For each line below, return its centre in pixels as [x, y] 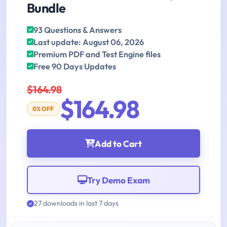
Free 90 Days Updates [75, 67]
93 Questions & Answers [78, 30]
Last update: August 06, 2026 [89, 42]
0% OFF [43, 109]
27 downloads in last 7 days [76, 203]
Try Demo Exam [118, 180]
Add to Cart [118, 143]
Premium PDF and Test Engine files [97, 54]
